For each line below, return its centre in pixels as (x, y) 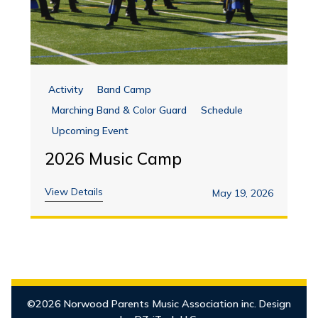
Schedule (222, 110)
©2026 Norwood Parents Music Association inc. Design (159, 304)
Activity (66, 90)
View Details (74, 192)
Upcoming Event (91, 131)
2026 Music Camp (114, 159)
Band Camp (125, 90)
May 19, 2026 (242, 193)
